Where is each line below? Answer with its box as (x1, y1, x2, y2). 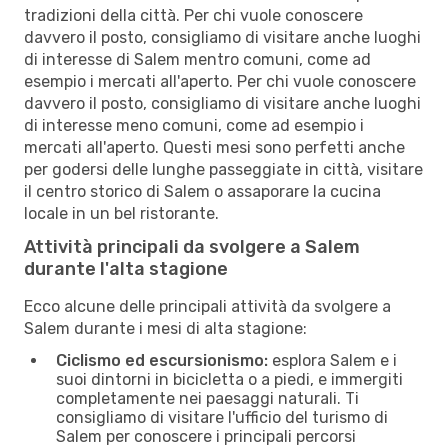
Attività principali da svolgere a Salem (24, 235, 360, 258)
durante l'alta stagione (24, 257, 228, 280)
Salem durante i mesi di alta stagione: (24, 318, 307, 338)
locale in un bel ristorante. (24, 203, 219, 223)
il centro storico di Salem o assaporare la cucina (24, 181, 381, 201)
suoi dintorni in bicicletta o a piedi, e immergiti (56, 369, 403, 389)
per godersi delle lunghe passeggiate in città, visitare (24, 159, 423, 179)
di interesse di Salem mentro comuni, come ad (24, 49, 371, 69)
